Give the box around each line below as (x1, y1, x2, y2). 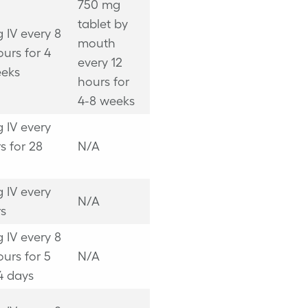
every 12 (77, 55, 122, 69)
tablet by (77, 16, 128, 31)
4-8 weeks (77, 93, 135, 108)
